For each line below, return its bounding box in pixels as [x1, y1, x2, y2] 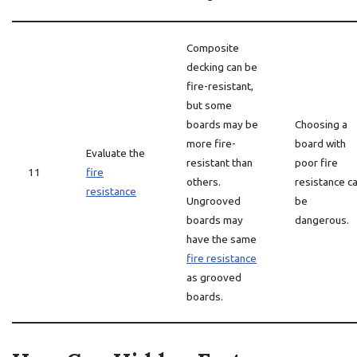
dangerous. [295, 214, 349, 226]
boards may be [186, 118, 258, 131]
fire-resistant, [186, 80, 253, 92]
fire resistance [186, 252, 257, 265]
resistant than [186, 156, 253, 169]
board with [295, 137, 346, 150]
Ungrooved [186, 194, 241, 207]
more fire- [186, 137, 236, 150]
